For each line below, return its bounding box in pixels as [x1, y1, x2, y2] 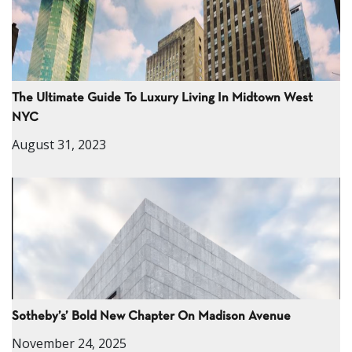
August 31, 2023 [12, 135, 106, 153]
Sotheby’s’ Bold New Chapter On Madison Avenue [12, 310, 291, 322]
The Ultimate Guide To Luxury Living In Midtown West [12, 91, 313, 104]
